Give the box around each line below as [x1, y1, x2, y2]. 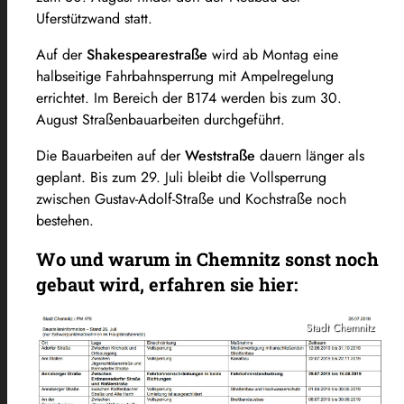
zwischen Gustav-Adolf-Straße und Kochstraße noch [36, 188, 346, 209]
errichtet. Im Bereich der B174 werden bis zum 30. [36, 87, 342, 108]
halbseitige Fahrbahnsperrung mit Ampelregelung [36, 65, 334, 87]
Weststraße [185, 144, 255, 166]
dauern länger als [255, 144, 364, 166]
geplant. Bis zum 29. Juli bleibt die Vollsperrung [36, 166, 326, 188]
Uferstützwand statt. [36, 7, 152, 29]
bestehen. [36, 209, 94, 231]
